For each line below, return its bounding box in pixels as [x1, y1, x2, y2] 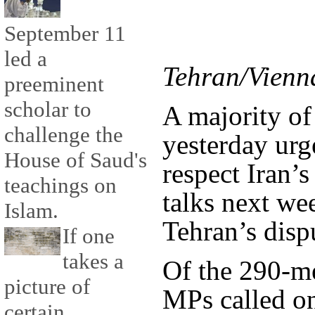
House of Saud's [4, 148, 147, 173]
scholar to [4, 97, 91, 122]
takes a [63, 249, 124, 274]
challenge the [4, 122, 123, 148]
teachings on [4, 173, 117, 198]
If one [63, 224, 115, 249]
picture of [4, 274, 90, 300]
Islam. [4, 198, 58, 224]
